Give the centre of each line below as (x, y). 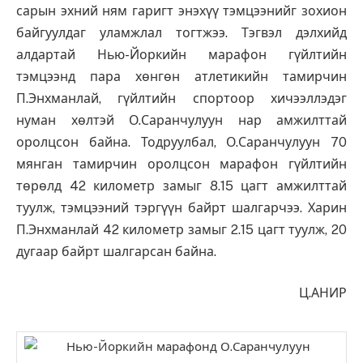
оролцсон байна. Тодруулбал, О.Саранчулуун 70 (181, 142)
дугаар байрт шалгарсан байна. (116, 251)
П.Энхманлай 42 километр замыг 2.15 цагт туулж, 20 (181, 229)
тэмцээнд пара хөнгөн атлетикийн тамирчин (181, 76)
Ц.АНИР (323, 293)
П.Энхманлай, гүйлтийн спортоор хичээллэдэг (181, 98)
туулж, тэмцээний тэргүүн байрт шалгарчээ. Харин (181, 207)
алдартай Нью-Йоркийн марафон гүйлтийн (181, 54)
